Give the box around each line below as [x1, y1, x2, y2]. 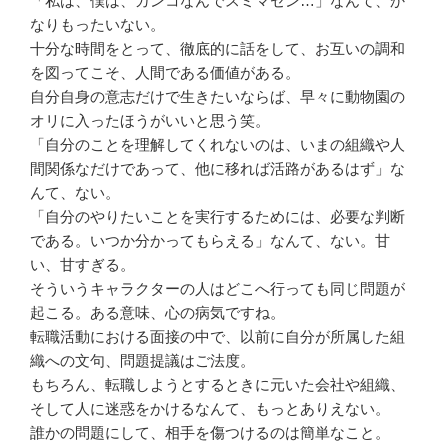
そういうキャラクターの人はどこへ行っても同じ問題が [30, 279, 405, 297]
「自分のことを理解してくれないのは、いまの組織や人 [30, 135, 405, 153]
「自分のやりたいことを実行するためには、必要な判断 [30, 207, 405, 225]
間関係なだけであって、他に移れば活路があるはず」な [30, 159, 405, 177]
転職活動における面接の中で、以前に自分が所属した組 [30, 327, 405, 345]
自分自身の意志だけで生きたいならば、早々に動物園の [30, 87, 405, 105]
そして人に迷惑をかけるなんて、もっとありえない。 [30, 399, 390, 417]
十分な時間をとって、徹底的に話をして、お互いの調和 [30, 39, 405, 57]
